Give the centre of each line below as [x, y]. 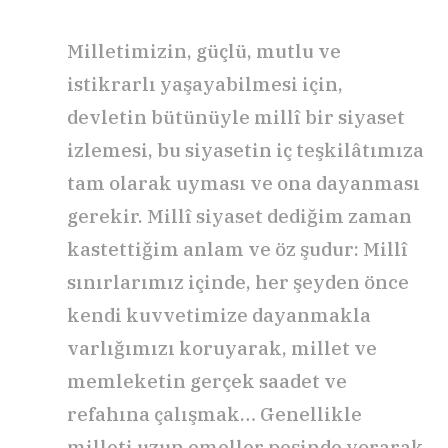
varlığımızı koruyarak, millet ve [222, 348]
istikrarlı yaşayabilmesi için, [205, 84]
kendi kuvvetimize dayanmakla [219, 315]
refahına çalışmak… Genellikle [214, 414]
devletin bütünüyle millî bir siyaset [236, 117]
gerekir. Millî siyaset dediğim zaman [239, 216]
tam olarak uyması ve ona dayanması [243, 183]
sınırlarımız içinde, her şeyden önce [238, 282]
